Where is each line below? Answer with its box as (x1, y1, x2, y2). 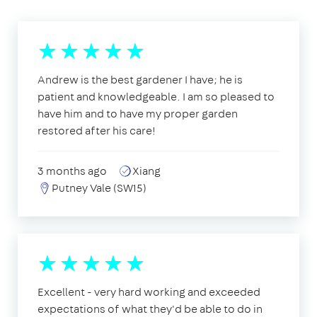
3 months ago (38, 163, 107, 178)
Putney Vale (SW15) (52, 180, 146, 195)
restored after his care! (38, 122, 156, 138)
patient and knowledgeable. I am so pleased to (38, 88, 275, 104)
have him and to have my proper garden (38, 105, 238, 121)
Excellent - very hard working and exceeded (38, 284, 260, 299)
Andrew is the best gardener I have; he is (38, 71, 243, 87)
